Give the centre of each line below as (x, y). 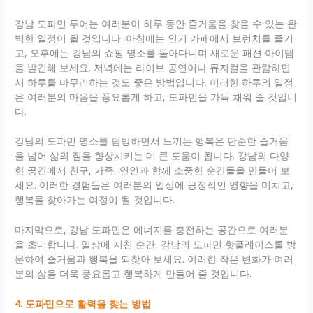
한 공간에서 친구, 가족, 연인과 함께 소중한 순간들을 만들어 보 (153, 170)
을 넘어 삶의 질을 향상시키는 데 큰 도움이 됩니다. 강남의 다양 (152, 156)
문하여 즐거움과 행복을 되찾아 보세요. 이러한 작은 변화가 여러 (154, 259)
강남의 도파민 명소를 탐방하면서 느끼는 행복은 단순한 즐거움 (152, 141)
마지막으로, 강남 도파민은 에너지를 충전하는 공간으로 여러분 (152, 230)
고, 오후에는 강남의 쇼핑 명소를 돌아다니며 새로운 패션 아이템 (155, 52)
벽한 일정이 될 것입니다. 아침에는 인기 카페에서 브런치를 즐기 (154, 38)
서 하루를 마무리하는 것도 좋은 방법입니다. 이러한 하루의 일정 (154, 82)
